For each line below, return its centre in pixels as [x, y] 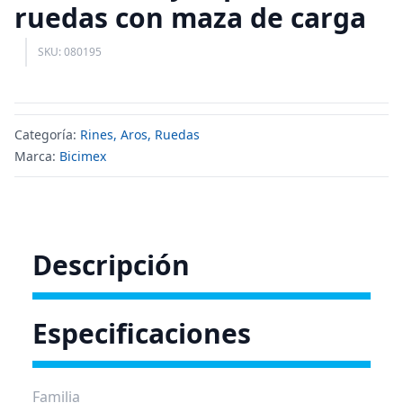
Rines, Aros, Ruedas [140, 134]
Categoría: [47, 134]
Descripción [111, 265]
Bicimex [83, 156]
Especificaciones [142, 333]
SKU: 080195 [70, 52]
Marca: [37, 156]
